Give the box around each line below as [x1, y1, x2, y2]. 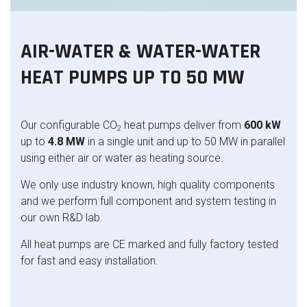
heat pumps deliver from [121, 119, 244, 132]
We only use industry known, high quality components [21, 178, 275, 191]
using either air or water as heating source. [21, 151, 223, 164]
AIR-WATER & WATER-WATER [21, 38, 260, 64]
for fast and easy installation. [21, 254, 158, 267]
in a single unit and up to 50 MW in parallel [85, 135, 285, 148]
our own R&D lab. [21, 211, 103, 224]
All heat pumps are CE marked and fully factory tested [21, 238, 278, 251]
